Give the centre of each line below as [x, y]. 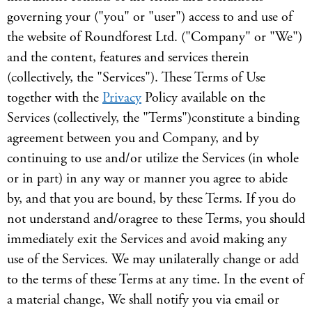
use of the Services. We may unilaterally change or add [153, 259]
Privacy [122, 98]
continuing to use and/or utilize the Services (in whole [153, 158]
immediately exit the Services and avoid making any [147, 239]
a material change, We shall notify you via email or [143, 300]
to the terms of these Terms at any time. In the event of [155, 280]
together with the [55, 98]
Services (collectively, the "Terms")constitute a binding [153, 118]
